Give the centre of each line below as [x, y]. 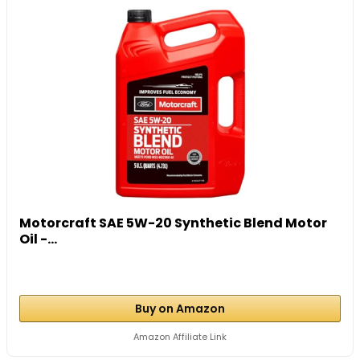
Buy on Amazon [180, 308]
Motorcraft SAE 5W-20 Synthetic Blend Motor [174, 223]
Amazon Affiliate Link [180, 336]
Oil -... [39, 239]
